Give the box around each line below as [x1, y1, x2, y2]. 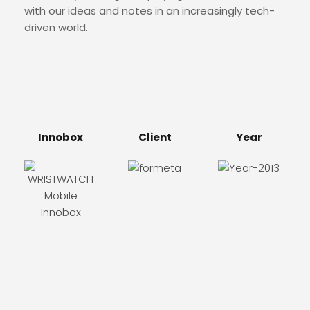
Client [138, 130, 172, 145]
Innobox [38, 130, 84, 145]
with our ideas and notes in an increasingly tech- [24, 3, 275, 18]
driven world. [24, 20, 88, 35]
